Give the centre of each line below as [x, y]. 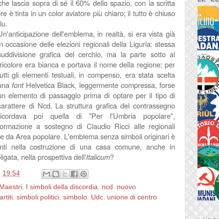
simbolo [75, 197]
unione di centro [132, 197]
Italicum [98, 157]
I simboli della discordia [62, 187]
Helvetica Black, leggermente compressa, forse [99, 85]
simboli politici [38, 197]
